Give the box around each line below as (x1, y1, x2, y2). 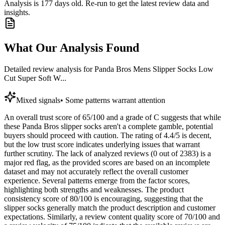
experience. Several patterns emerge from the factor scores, (4, 176, 190, 185)
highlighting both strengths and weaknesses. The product (4, 185, 184, 194)
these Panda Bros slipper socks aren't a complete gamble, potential (4, 122, 213, 131)
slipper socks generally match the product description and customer (4, 203, 215, 212)
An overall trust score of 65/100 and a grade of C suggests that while (4, 113, 221, 122)
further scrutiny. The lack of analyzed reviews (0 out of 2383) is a (4, 149, 211, 158)
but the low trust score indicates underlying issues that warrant (4, 140, 200, 149)
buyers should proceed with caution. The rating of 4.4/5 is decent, (4, 131, 211, 140)
